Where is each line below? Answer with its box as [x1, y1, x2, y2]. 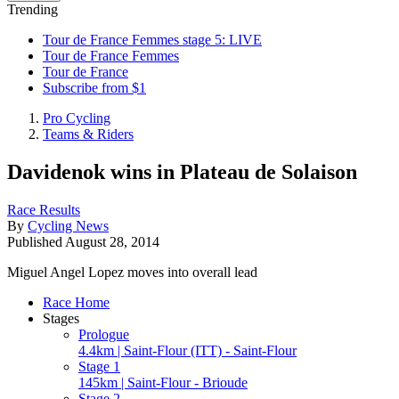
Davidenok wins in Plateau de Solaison [7, 159, 357, 183]
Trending [7, 2, 58, 17]
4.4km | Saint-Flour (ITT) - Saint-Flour [78, 342, 297, 358]
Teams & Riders [43, 126, 134, 142]
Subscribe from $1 [43, 80, 146, 95]
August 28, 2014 [65, 233, 159, 249]
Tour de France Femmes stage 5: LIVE [43, 32, 262, 47]
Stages [43, 310, 79, 326]
